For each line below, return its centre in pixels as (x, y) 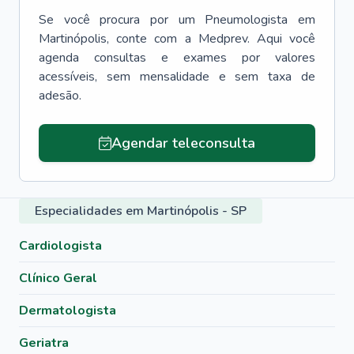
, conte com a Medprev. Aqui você (211, 39)
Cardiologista (60, 246)
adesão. (60, 96)
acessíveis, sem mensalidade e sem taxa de (177, 77)
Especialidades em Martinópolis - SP (141, 211)
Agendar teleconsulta (183, 143)
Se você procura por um (117, 20)
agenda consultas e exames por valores (177, 58)
